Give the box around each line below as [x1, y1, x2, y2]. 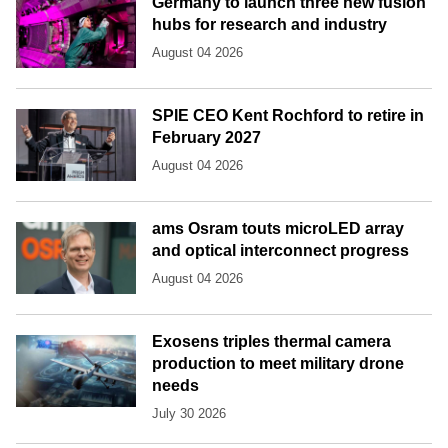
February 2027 [152, 128, 261, 146]
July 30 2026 [152, 405, 226, 421]
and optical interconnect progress [152, 241, 409, 259]
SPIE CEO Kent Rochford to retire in [152, 106, 424, 124]
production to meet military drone [152, 354, 404, 372]
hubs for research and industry [152, 15, 387, 33]
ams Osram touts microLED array [152, 219, 404, 237]
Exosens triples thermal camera [152, 332, 391, 350]
